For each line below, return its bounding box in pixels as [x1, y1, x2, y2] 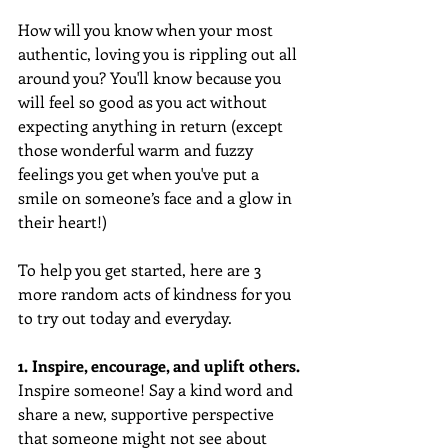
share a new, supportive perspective [18, 402, 278, 424]
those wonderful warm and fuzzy [18, 138, 257, 160]
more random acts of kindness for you [18, 282, 295, 304]
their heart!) [18, 210, 107, 232]
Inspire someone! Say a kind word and [18, 378, 297, 400]
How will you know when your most [18, 18, 277, 40]
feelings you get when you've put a [18, 162, 263, 184]
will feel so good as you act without [18, 90, 271, 112]
